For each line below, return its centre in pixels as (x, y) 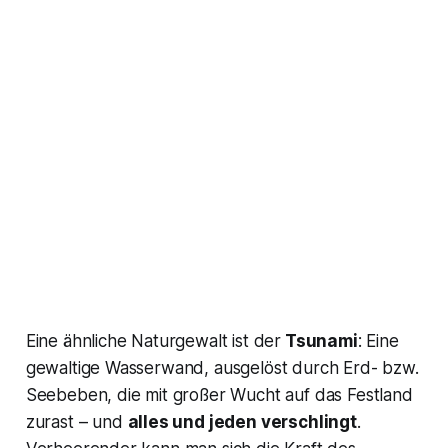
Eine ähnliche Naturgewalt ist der (153, 341)
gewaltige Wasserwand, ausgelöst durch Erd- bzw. (222, 368)
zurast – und (76, 422)
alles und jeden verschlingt (242, 422)
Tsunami (319, 341)
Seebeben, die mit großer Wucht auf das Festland (219, 395)
